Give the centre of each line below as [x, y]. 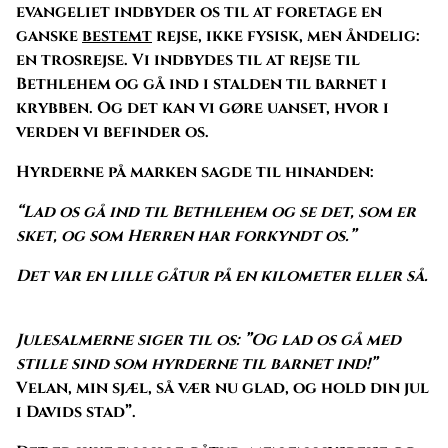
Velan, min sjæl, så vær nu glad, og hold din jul [222, 387]
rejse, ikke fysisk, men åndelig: [286, 35]
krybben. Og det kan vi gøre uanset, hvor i [202, 107]
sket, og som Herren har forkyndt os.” [186, 235]
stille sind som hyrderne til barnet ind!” [196, 363]
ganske [49, 35]
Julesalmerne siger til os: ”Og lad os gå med [208, 339]
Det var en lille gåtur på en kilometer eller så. [222, 275]
